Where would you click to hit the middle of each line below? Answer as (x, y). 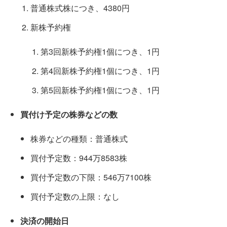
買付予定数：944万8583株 (79, 158)
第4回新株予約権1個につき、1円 (100, 71)
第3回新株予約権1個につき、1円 (100, 51)
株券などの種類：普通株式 (79, 139)
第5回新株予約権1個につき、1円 (100, 90)
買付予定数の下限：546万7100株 (91, 177)
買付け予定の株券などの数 (69, 114)
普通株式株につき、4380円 (80, 8)
